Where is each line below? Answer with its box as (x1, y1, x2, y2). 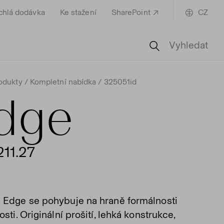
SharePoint (111, 7, 150, 17)
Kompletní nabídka (29, 77, 96, 86)
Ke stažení (59, 7, 96, 17)
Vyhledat (166, 39, 208, 51)
